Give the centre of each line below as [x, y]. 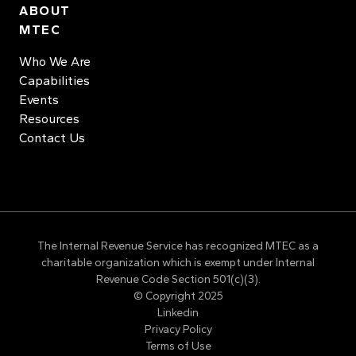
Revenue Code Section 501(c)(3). [178, 279]
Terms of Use [178, 346]
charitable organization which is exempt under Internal [178, 263]
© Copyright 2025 [178, 296]
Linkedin [178, 313]
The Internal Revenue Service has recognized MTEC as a [178, 246]
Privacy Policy [178, 329]
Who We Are [55, 62]
